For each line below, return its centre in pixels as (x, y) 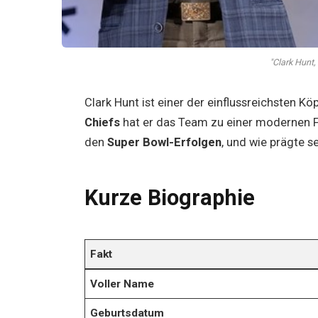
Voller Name (122, 284)
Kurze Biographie (169, 198)
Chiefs (102, 122)
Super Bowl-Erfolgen (164, 142)
